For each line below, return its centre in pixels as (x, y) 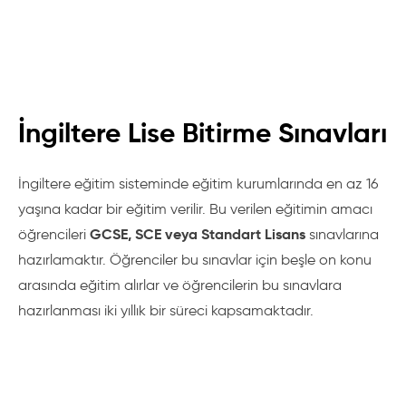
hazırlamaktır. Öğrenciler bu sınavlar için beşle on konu (195, 260)
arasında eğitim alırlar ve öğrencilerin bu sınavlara (180, 285)
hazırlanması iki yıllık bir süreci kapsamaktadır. (166, 310)
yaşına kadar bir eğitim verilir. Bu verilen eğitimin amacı (195, 209)
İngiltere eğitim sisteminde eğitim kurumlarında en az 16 (198, 184)
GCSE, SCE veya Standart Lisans (198, 234)
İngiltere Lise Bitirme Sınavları (203, 133)
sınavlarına (342, 234)
